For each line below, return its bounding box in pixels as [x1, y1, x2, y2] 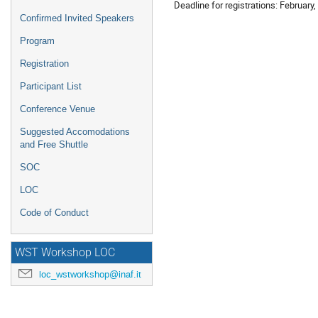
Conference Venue [20, 104, 95, 114]
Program [20, 35, 55, 46]
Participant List [20, 81, 82, 92]
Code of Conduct [20, 207, 89, 218]
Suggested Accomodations [20, 126, 130, 137]
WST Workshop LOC [15, 246, 115, 259]
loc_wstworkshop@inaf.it [39, 268, 141, 280]
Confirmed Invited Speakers [20, 13, 134, 23]
